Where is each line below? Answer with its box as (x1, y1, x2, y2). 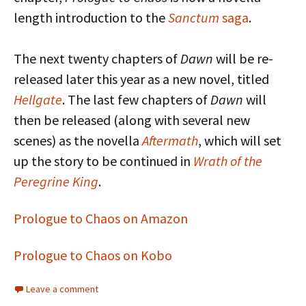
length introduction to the (14, 8, 168, 26)
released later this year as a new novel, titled (14, 70, 269, 87)
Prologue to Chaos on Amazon (14, 209, 188, 227)
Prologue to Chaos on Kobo (14, 246, 172, 264)
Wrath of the (193, 152, 262, 169)
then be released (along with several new (14, 111, 250, 128)
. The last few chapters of (62, 90, 210, 108)
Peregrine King (14, 172, 98, 190)
